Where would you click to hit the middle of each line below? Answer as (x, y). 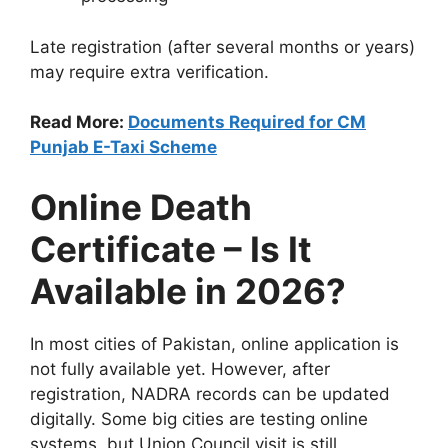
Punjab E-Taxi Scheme (123, 147)
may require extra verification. (149, 71)
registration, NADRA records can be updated (210, 393)
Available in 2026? (188, 290)
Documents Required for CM (247, 122)
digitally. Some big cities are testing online (199, 418)
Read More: (79, 122)
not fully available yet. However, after (180, 368)
